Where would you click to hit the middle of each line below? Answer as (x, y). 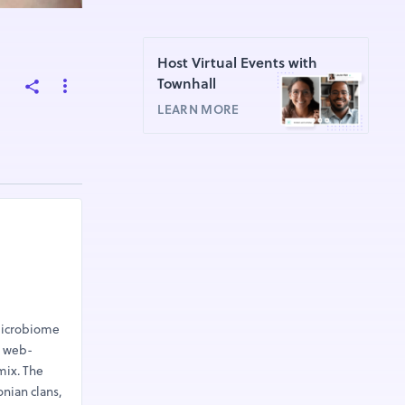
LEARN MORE (198, 109)
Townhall (187, 84)
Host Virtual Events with (238, 63)
